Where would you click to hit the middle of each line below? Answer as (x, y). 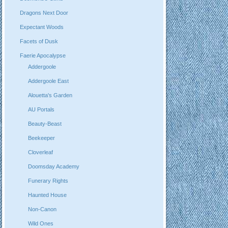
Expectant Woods (41, 27)
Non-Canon (42, 209)
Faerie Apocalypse (42, 55)
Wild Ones (41, 224)
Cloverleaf (41, 152)
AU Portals (41, 110)
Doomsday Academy (54, 167)
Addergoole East (49, 81)
